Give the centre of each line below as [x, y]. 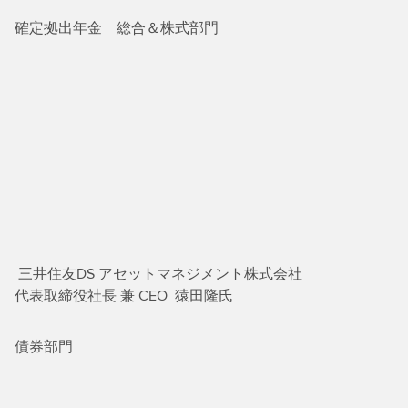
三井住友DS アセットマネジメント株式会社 [160, 274]
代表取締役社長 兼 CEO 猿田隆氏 [124, 296]
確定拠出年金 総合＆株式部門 [117, 28]
